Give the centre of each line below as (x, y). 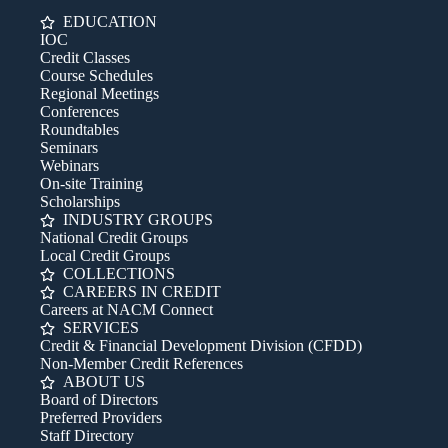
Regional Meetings (99, 93)
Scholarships (80, 201)
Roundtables (79, 129)
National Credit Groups (114, 237)
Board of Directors (99, 399)
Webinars (69, 165)
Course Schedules (96, 75)
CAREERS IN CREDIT (142, 291)
